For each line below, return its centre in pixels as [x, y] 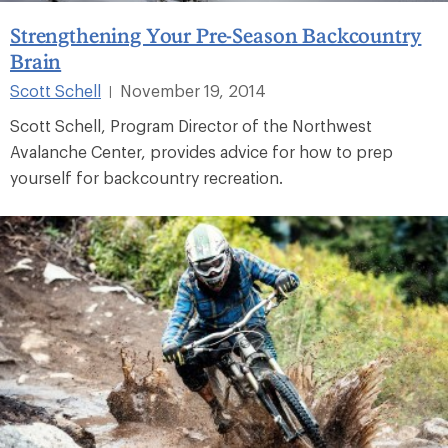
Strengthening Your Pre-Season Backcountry [216, 35]
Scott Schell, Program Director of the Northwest [191, 126]
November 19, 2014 [193, 91]
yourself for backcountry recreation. [146, 178]
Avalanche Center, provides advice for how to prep [201, 152]
